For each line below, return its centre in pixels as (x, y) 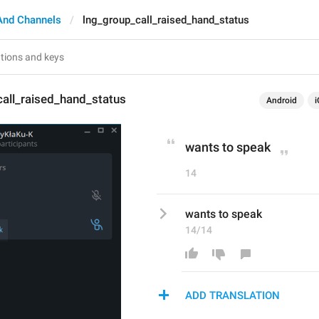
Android (282, 100)
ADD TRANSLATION (232, 296)
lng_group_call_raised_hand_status (166, 20)
